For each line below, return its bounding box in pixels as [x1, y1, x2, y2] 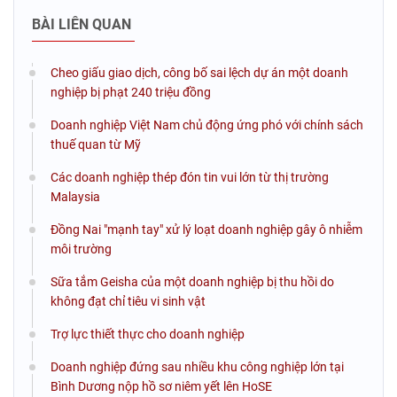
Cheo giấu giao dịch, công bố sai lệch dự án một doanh [51, 65, 348, 80]
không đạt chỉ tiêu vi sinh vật [51, 293, 206, 308]
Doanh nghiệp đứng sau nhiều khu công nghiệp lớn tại [51, 359, 344, 374]
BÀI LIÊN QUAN [32, 15, 131, 33]
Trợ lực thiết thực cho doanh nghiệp [51, 326, 245, 341]
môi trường [51, 241, 112, 256]
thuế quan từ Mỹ [51, 136, 141, 152]
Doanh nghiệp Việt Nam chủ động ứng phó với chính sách [51, 117, 363, 132]
